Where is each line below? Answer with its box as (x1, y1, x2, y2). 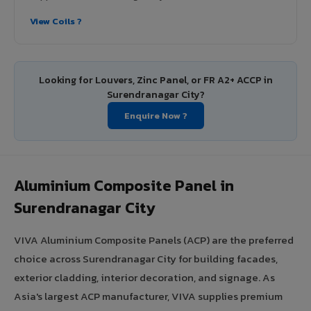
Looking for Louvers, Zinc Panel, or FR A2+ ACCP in (38, 72, 273, 87)
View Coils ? (30, 14, 82, 28)
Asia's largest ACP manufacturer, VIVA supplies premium (14, 287, 283, 304)
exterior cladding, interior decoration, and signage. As (14, 269, 275, 285)
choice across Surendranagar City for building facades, (14, 250, 278, 267)
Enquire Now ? (124, 108, 187, 122)
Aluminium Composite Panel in (14, 174, 234, 197)
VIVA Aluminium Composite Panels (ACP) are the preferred (14, 231, 294, 248)
